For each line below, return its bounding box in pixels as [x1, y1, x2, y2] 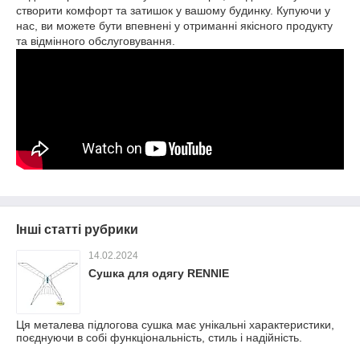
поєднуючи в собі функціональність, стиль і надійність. [16, 331, 302, 345]
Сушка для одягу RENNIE [88, 267, 229, 280]
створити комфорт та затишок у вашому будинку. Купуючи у [16, 4, 330, 18]
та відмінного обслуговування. [16, 35, 175, 48]
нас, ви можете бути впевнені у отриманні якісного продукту [16, 19, 333, 33]
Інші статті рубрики [16, 223, 138, 237]
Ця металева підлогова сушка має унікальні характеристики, [16, 318, 334, 332]
